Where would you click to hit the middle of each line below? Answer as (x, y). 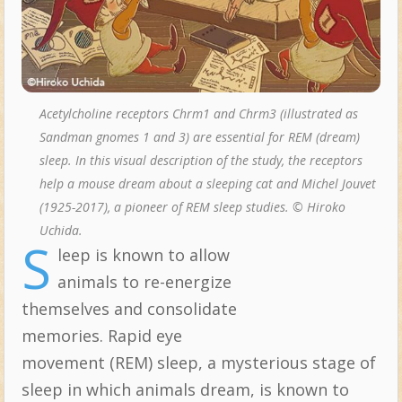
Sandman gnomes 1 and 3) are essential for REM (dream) (199, 136)
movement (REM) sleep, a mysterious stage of (198, 362)
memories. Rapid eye (101, 335)
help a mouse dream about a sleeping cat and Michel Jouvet (207, 183)
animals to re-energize (144, 281)
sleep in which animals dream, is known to (185, 389)
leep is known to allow (143, 254)
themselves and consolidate (129, 308)
